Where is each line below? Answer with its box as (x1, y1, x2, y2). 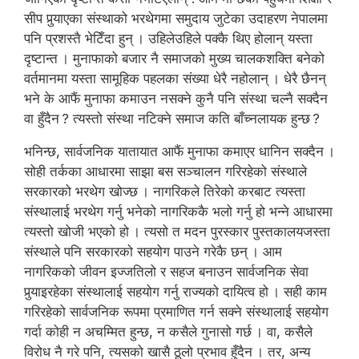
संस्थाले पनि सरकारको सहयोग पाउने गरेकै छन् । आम (24, 243, 282, 260)
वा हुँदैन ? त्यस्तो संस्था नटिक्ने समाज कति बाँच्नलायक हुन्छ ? (24, 110, 320, 127)
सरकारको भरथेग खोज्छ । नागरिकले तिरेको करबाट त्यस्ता (24, 183, 305, 200)
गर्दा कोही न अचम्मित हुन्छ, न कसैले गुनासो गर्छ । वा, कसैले (24, 323, 313, 340)
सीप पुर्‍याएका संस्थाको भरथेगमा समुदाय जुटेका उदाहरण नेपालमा (24, 10, 328, 26)
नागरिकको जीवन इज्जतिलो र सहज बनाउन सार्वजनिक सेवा (24, 263, 309, 280)
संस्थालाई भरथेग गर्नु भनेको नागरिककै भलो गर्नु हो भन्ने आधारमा (24, 203, 333, 220)
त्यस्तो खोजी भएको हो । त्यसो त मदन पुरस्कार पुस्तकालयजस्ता (24, 223, 330, 240)
